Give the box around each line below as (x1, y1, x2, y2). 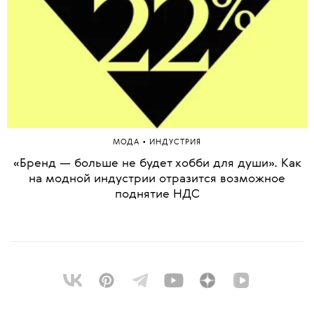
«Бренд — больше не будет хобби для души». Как (13, 157, 301, 170)
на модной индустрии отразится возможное (29, 172, 285, 185)
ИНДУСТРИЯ (149, 138, 201, 146)
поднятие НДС (114, 188, 200, 200)
